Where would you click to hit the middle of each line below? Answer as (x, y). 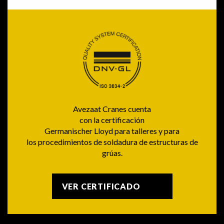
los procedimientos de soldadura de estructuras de (112, 142)
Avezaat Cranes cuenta (112, 109)
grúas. (112, 153)
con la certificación (112, 120)
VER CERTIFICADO (101, 186)
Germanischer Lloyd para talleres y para (112, 131)
